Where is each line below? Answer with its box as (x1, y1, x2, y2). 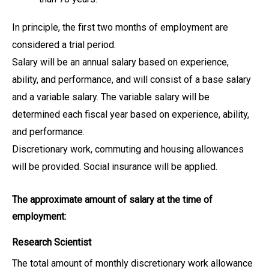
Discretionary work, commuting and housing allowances (12, 144, 244, 155)
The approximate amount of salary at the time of (12, 194, 213, 205)
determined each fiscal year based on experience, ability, (12, 109, 249, 120)
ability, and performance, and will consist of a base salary (12, 74, 251, 85)
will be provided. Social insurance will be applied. (12, 161, 217, 172)
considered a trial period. (12, 39, 116, 50)
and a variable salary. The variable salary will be (12, 91, 210, 103)
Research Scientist (12, 237, 91, 248)
